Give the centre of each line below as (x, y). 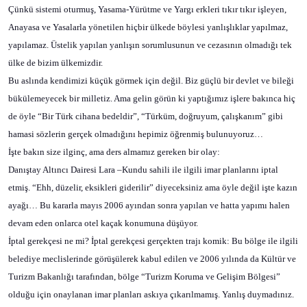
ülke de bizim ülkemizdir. (56, 63)
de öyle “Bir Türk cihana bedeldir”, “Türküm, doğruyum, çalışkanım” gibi (146, 116)
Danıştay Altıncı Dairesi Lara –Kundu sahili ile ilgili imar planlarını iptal (143, 170)
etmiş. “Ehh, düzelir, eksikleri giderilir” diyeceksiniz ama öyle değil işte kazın (153, 187)
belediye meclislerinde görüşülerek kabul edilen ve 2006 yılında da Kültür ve (152, 259)
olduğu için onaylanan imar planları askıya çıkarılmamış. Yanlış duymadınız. (151, 294)
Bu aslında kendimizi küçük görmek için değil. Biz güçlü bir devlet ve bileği (151, 81)
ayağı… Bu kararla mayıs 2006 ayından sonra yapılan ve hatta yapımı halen (149, 205)
